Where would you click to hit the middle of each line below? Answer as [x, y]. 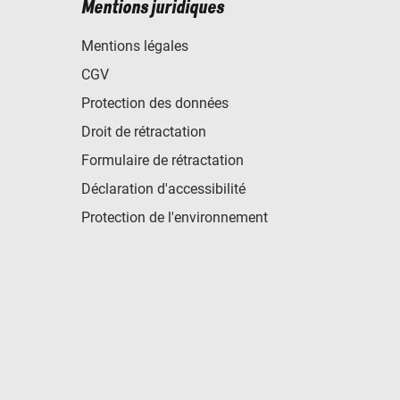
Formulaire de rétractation [162, 160]
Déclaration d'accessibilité [163, 188]
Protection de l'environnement [175, 217]
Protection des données [155, 103]
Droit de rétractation [144, 131]
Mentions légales [135, 46]
